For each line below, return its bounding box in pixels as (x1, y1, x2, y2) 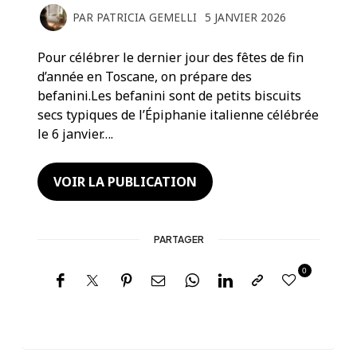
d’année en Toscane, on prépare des (37, 67, 253, 85)
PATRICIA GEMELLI (96, 10, 198, 25)
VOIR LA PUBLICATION (53, 172, 198, 190)
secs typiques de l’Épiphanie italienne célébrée (37, 105, 320, 124)
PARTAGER (153, 233, 204, 245)
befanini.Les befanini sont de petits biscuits (37, 86, 302, 104)
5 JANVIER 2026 (205, 10, 287, 25)
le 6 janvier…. (37, 124, 114, 143)
